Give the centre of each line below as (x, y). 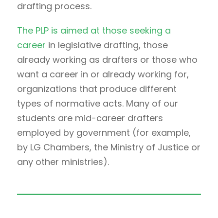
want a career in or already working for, (103, 74)
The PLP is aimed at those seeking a (94, 30)
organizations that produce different (97, 89)
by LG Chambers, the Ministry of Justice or (109, 147)
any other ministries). (63, 162)
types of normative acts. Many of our (98, 103)
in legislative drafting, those (107, 45)
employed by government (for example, (104, 132)
